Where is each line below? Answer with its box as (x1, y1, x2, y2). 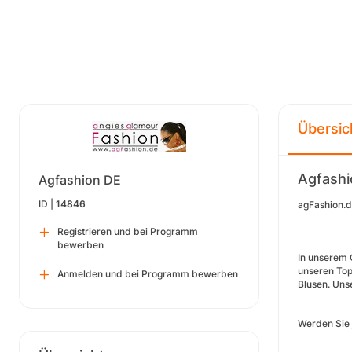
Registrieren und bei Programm (57, 225, 198, 237)
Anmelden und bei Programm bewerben (57, 268, 238, 280)
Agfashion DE (38, 172, 121, 188)
